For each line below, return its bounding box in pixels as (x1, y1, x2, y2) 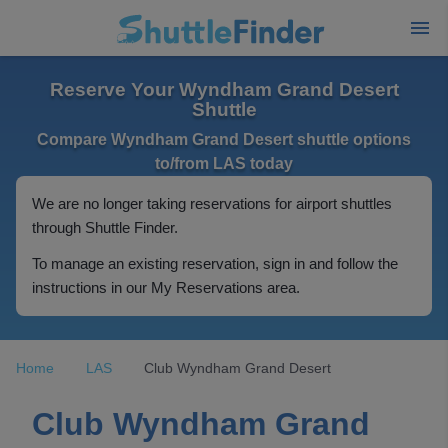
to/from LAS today (155, 155, 293, 172)
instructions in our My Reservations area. (32, 279, 300, 296)
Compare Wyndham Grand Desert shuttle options (37, 131, 411, 148)
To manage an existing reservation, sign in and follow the (32, 255, 398, 272)
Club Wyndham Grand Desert (144, 360, 331, 376)
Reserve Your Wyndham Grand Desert (49, 79, 399, 100)
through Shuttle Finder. (32, 219, 178, 236)
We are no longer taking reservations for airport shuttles (32, 195, 392, 212)
